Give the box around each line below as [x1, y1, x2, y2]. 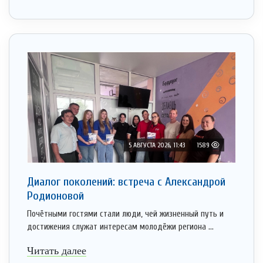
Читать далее [27, 245, 86, 257]
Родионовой [27, 189, 84, 203]
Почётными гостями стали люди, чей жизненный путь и [27, 209, 224, 220]
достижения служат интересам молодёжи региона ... [27, 222, 214, 232]
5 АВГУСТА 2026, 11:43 [129, 141, 185, 150]
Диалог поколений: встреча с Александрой [27, 175, 225, 189]
